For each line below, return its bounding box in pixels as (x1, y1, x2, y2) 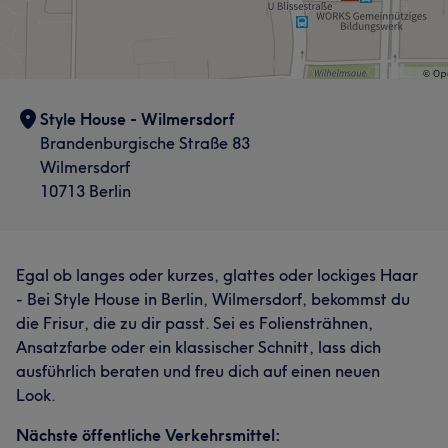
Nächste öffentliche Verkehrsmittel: (16, 425, 281, 445)
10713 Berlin (40, 181, 131, 201)
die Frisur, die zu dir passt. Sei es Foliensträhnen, (16, 313, 373, 333)
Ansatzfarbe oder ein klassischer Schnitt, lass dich (16, 337, 381, 357)
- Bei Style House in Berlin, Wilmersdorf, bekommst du (16, 289, 410, 309)
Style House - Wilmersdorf (40, 109, 235, 129)
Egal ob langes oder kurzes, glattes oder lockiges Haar (16, 265, 418, 285)
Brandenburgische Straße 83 (40, 133, 250, 153)
